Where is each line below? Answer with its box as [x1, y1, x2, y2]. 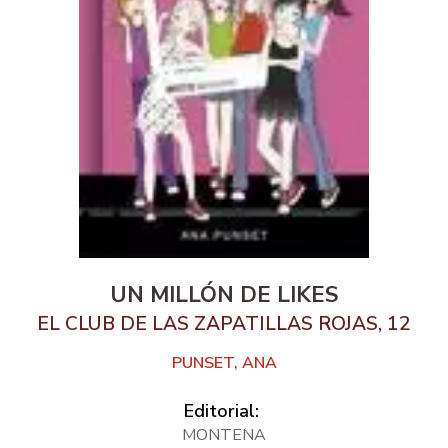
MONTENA [182, 423, 266, 446]
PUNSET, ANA [171, 351, 277, 374]
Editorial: [184, 398, 259, 423]
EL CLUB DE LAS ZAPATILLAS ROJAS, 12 [37, 310, 411, 337]
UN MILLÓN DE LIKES [110, 279, 338, 310]
